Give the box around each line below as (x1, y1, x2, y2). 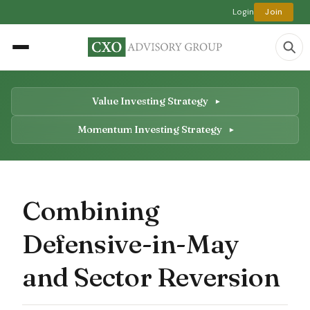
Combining (22, 193, 159, 227)
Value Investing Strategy (91, 94, 210, 107)
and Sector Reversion (22, 259, 280, 293)
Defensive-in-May (22, 226, 239, 260)
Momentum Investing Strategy (77, 122, 224, 136)
